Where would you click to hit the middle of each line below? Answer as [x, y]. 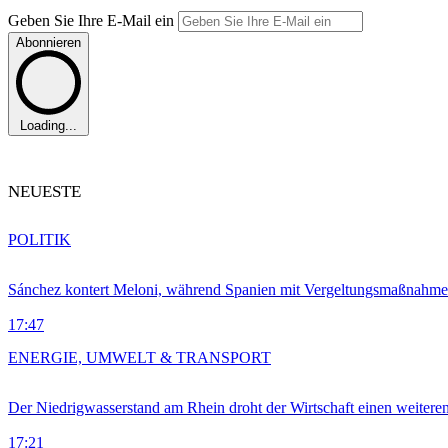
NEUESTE [44, 192]
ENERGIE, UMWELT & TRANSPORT [139, 358]
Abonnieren [48, 42]
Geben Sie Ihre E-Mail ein [93, 20]
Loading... [48, 126]
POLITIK [39, 240]
